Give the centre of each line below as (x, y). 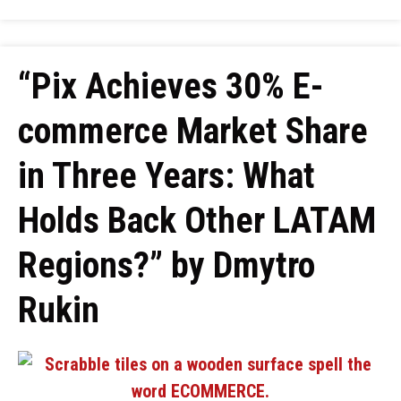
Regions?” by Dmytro (166, 265)
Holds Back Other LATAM (197, 221)
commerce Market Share (193, 131)
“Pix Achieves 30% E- (171, 86)
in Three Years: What (166, 176)
